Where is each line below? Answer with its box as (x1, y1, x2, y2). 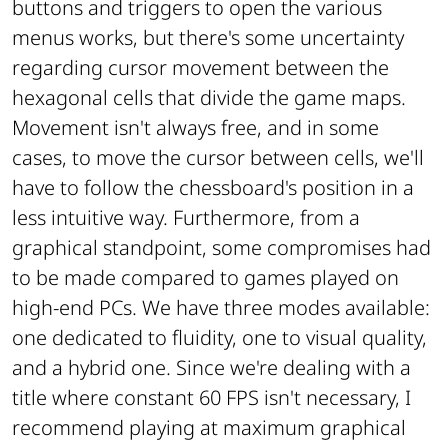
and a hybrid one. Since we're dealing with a (12, 354, 411, 382)
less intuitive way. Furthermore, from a (12, 204, 360, 232)
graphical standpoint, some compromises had (12, 234, 431, 262)
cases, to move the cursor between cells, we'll (12, 144, 424, 172)
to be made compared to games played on (12, 264, 399, 292)
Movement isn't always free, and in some (12, 114, 379, 142)
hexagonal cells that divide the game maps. (12, 84, 406, 112)
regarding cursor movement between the (12, 54, 389, 82)
